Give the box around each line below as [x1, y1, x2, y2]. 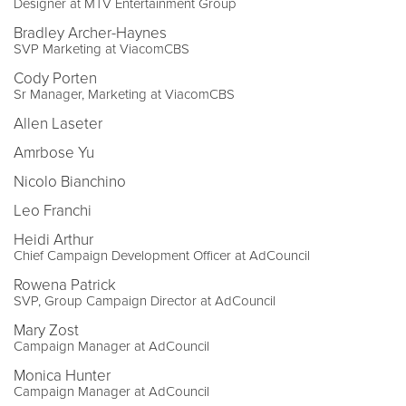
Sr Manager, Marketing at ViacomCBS [14, 85, 235, 102]
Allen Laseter [14, 113, 102, 133]
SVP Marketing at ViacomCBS [14, 40, 189, 57]
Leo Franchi [14, 200, 92, 220]
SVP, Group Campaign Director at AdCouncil [14, 292, 275, 309]
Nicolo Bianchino [14, 171, 126, 191]
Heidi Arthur [14, 229, 93, 249]
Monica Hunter [14, 365, 111, 385]
